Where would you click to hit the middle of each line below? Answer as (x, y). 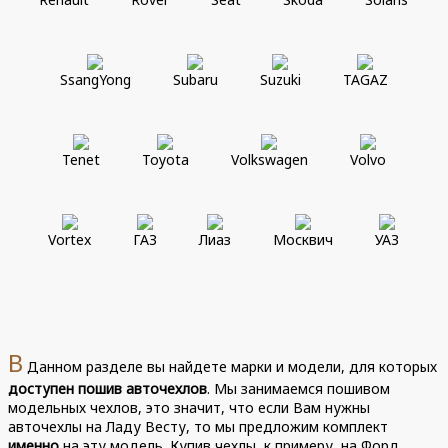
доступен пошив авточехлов (108, 388)
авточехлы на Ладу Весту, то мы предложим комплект (198, 426)
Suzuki (280, 79)
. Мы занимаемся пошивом (299, 388)
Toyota (165, 159)
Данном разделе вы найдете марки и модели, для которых (230, 366)
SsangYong (95, 79)
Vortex (70, 239)
